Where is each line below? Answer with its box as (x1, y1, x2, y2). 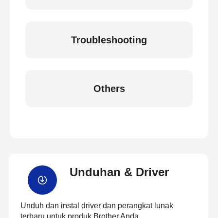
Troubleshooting (71, 35, 147, 45)
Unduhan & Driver (69, 165, 169, 179)
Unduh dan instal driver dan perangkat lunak (20, 201, 173, 210)
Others (93, 83, 125, 94)
